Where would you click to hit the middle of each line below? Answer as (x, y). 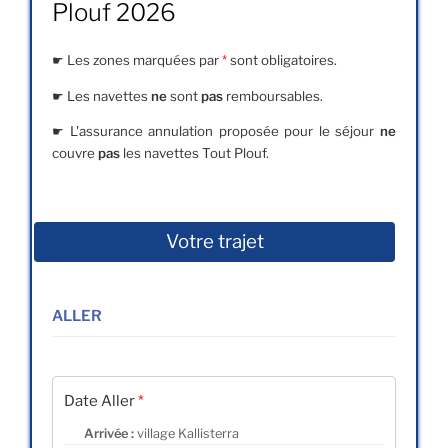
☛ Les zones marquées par (137, 60)
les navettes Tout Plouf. (194, 153)
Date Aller (101, 400)
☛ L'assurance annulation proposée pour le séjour (216, 131)
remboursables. (273, 95)
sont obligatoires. (283, 60)
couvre (75, 153)
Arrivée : (111, 433)
